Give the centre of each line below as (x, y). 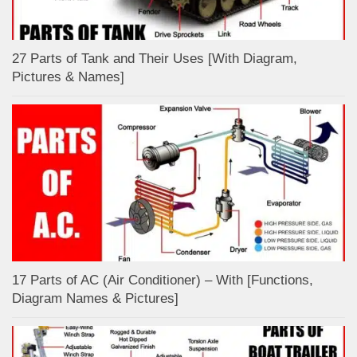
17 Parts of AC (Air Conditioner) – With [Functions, (163, 280)
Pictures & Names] (68, 77)
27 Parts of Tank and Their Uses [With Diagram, (155, 59)
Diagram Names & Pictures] (95, 299)
